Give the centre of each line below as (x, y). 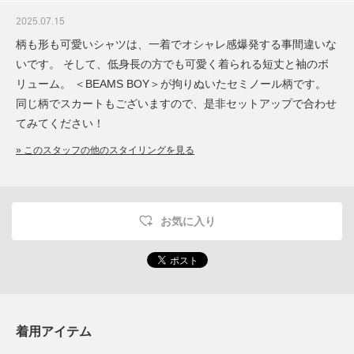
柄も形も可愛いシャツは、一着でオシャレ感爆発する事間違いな (176, 45)
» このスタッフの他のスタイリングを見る (105, 151)
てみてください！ (60, 124)
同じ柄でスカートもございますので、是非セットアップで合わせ (176, 104)
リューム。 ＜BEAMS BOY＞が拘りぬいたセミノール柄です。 (171, 84)
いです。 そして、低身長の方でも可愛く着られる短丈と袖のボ (172, 64)
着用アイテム (54, 332)
